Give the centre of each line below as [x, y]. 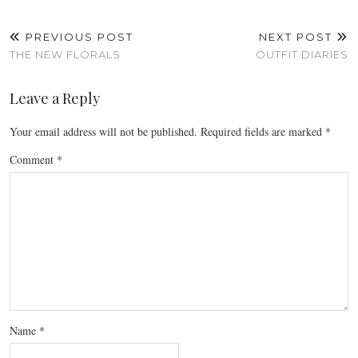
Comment [33, 159]
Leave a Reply [55, 98]
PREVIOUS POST [78, 36]
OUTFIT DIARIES [302, 54]
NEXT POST [298, 36]
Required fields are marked [263, 131]
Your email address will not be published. [103, 131]
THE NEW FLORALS [65, 54]
